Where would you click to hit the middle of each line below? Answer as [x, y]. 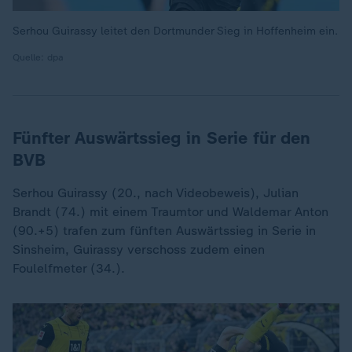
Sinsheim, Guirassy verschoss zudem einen [139, 249]
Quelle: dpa [38, 57]
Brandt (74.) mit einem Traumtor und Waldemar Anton [170, 212]
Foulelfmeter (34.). [69, 268]
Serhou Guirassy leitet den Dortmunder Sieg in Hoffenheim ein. [175, 31]
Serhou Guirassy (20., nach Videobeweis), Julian [156, 193]
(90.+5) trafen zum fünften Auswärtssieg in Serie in [164, 231]
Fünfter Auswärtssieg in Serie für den [161, 138]
